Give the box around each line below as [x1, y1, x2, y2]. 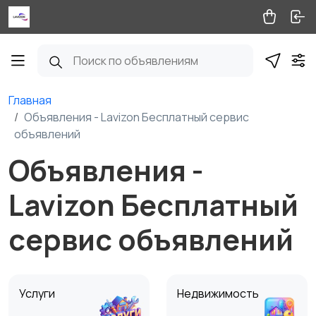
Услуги [19, 286, 57, 301]
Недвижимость [177, 286, 261, 301]
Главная [8, 92, 51, 108]
